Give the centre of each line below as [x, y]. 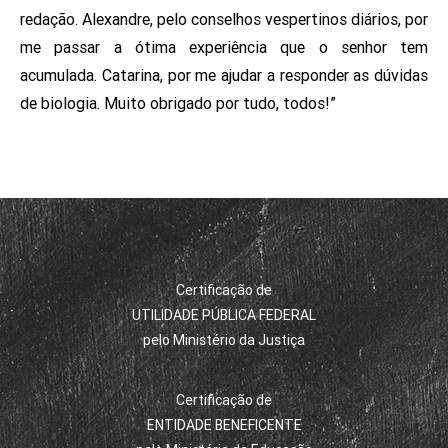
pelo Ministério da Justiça [224, 340]
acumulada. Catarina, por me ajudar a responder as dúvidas [224, 75]
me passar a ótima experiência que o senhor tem [224, 47]
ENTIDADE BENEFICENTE [224, 425]
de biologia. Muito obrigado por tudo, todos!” [178, 103]
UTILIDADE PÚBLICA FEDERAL [224, 315]
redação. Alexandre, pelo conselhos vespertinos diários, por [224, 19]
